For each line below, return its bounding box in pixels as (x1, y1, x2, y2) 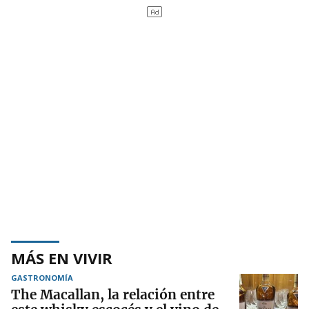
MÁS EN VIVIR (11, 248, 112, 269)
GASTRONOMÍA (11, 272, 73, 283)
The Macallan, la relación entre (11, 286, 215, 303)
